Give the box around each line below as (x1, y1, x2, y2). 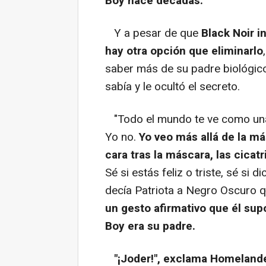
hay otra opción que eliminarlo (105, 42, 263, 59)
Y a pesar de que (105, 24, 201, 42)
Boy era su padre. (105, 217, 195, 235)
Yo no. (105, 128, 139, 145)
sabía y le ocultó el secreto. (105, 78, 240, 95)
